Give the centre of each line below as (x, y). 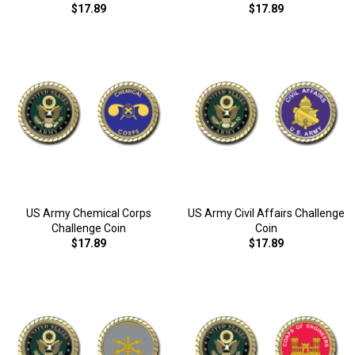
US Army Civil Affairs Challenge (266, 213)
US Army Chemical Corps (89, 213)
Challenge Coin (89, 228)
